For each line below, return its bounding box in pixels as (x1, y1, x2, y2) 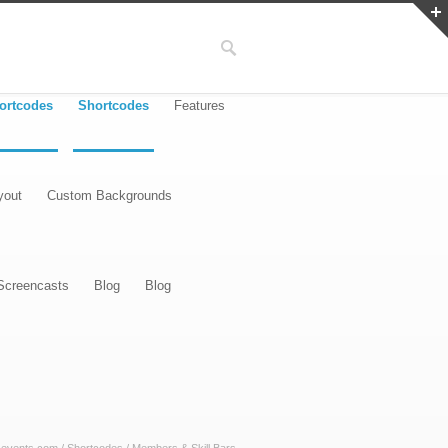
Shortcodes (78, 98, 149, 113)
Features (174, 98, 225, 113)
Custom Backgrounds (47, 188, 172, 203)
